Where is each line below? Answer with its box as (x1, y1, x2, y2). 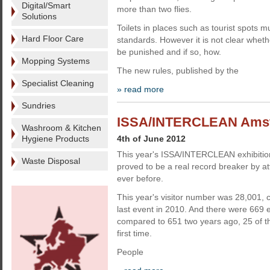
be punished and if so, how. (117, 47, 221, 57)
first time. (117, 228, 152, 238)
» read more (117, 84, 164, 94)
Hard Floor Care (22, 34, 84, 43)
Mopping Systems (22, 56, 90, 66)
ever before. (117, 174, 163, 183)
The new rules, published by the (117, 66, 239, 75)
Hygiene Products (22, 134, 89, 143)
